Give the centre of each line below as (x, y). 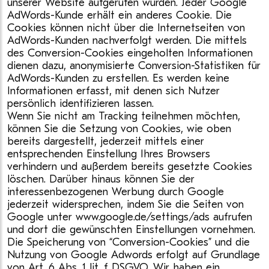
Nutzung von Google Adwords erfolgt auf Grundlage (134, 255)
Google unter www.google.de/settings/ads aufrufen (130, 217)
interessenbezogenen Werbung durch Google (116, 192)
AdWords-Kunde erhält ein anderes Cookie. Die (119, 15)
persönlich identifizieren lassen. (80, 104)
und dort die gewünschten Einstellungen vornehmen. (131, 230)
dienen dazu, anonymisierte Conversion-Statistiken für (134, 66)
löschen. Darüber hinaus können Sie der (101, 179)
